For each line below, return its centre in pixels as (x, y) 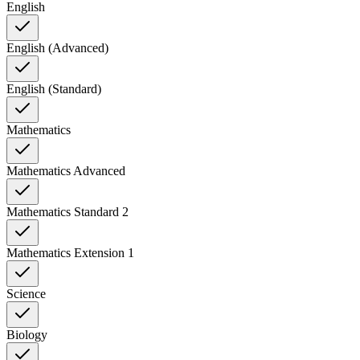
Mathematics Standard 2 (67, 211)
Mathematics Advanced (66, 170)
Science (26, 293)
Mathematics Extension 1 (70, 252)
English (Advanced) (57, 47)
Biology (27, 334)
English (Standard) (54, 88)
